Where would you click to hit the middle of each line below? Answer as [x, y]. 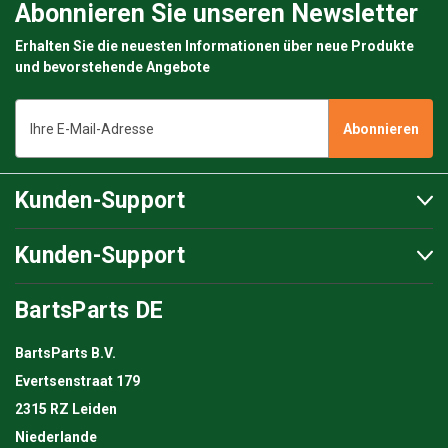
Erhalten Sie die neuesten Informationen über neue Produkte [214, 46]
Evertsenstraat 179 [77, 381]
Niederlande [56, 437]
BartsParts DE [89, 311]
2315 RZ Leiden [66, 409]
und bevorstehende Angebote [112, 67]
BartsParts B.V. [65, 353]
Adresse [41, 151]
